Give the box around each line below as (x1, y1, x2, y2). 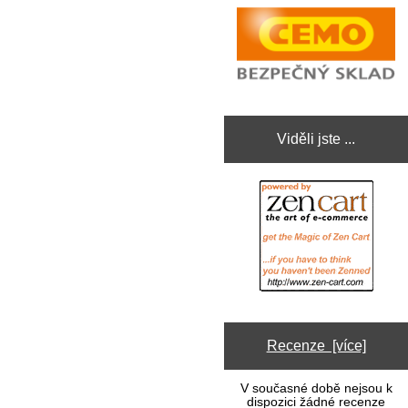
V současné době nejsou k (240, 382, 393, 396)
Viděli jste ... (277, 130, 356, 148)
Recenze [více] (266, 337, 366, 354)
